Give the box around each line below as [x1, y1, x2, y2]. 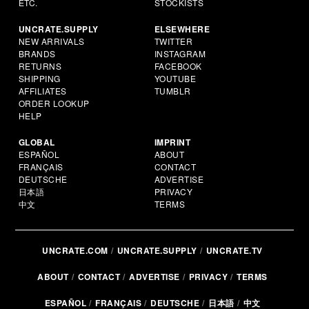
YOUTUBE [154, 72, 197, 85]
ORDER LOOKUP [18, 97, 90, 110]
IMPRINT [154, 136, 191, 149]
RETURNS [18, 60, 62, 72]
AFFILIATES [18, 85, 67, 97]
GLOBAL [18, 136, 55, 149]
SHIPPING [18, 72, 61, 85]
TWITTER [154, 35, 193, 48]
